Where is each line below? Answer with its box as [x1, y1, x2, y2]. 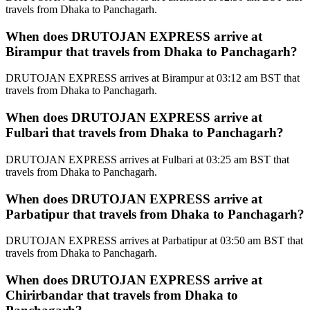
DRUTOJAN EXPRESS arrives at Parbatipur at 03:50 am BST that [6, 235, 303, 247]
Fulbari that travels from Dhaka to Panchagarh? [6, 125, 284, 140]
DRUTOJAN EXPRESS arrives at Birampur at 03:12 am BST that [6, 72, 300, 84]
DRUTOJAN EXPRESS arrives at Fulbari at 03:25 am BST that [6, 153, 289, 165]
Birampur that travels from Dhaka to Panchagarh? [6, 44, 298, 59]
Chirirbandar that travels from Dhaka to [6, 288, 238, 303]
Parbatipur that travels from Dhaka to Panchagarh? [6, 206, 304, 221]
